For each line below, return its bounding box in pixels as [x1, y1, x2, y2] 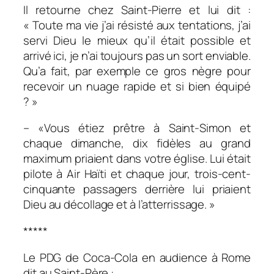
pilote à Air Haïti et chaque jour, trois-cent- [23, 166, 251, 182]
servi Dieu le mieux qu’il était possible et [23, 32, 251, 48]
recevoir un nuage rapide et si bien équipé [23, 78, 251, 94]
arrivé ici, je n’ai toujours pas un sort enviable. [23, 47, 251, 64]
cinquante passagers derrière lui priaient [23, 181, 251, 198]
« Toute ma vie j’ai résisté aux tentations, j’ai [23, 17, 251, 33]
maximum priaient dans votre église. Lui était [23, 150, 251, 167]
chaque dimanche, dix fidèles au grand [23, 135, 251, 152]
